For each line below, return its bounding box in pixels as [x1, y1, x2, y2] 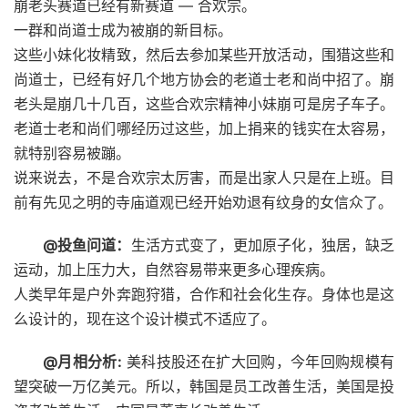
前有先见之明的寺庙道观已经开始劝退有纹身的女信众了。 [14, 192, 393, 211]
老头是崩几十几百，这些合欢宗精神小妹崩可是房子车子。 [14, 94, 394, 113]
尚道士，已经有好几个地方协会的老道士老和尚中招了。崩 [14, 69, 394, 88]
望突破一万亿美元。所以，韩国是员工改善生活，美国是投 [14, 376, 394, 395]
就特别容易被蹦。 [14, 143, 130, 162]
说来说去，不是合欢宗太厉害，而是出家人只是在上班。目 [14, 168, 394, 187]
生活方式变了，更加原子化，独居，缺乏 [130, 235, 395, 254]
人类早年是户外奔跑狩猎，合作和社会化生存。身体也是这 [14, 284, 394, 303]
